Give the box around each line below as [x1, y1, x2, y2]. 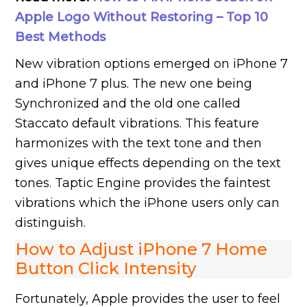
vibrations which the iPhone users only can [15, 195, 280, 211]
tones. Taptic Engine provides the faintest [15, 175, 271, 191]
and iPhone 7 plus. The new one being [15, 76, 253, 92]
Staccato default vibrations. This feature [15, 116, 260, 132]
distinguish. [15, 215, 86, 231]
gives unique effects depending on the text [15, 156, 282, 171]
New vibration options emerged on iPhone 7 [15, 56, 288, 72]
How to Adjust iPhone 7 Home [15, 239, 268, 260]
